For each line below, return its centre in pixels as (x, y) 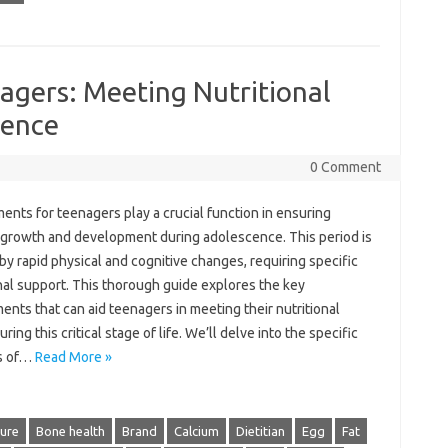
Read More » (73, 357)
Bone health (70, 431)
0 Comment (345, 167)
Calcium (196, 431)
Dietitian (260, 431)
